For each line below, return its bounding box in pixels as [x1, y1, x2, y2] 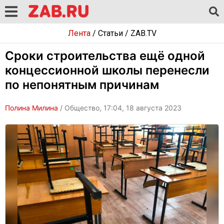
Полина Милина [5, 103, 58, 112]
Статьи [97, 28, 123, 38]
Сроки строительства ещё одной [5, 48, 205, 63]
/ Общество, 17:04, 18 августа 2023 [58, 103, 181, 112]
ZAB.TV [130, 28, 156, 38]
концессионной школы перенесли [5, 63, 209, 77]
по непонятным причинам [5, 77, 159, 92]
